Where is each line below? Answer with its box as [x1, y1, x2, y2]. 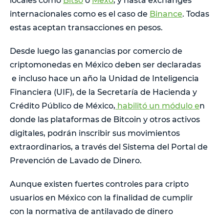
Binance [150, 9, 182, 19]
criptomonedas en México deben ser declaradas [10, 60, 201, 70]
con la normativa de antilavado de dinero [10, 207, 173, 217]
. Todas [182, 9, 209, 19]
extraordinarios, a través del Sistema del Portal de [10, 142, 208, 152]
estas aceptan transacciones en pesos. [10, 23, 163, 33]
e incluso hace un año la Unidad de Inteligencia [10, 74, 199, 84]
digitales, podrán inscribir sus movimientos [10, 129, 180, 138]
